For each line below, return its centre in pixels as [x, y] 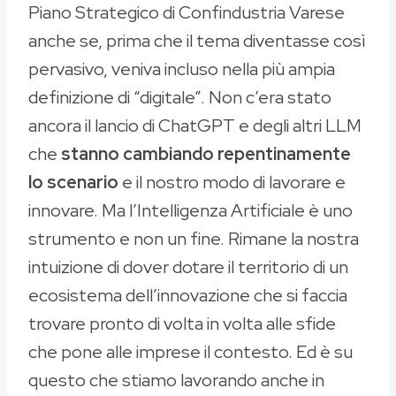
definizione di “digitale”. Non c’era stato [180, 98]
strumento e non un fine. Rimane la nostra [194, 239]
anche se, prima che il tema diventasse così [197, 41]
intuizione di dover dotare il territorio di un [188, 267]
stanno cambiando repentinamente [206, 154]
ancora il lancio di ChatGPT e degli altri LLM [195, 126]
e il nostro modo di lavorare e [232, 183]
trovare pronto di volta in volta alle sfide [182, 324]
